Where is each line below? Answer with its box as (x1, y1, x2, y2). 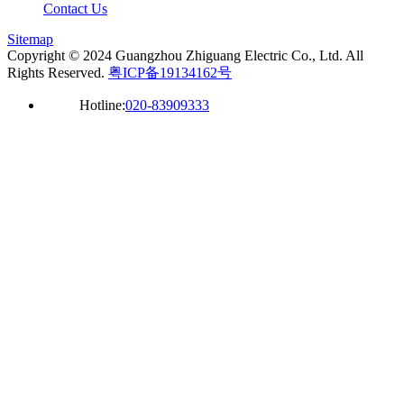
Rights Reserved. (7, 64, 108, 80)
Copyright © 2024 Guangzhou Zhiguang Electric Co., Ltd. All (7, 47, 363, 63)
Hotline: (79, 96, 125, 113)
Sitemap (7, 31, 53, 47)
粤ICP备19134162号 (108, 64, 232, 80)
